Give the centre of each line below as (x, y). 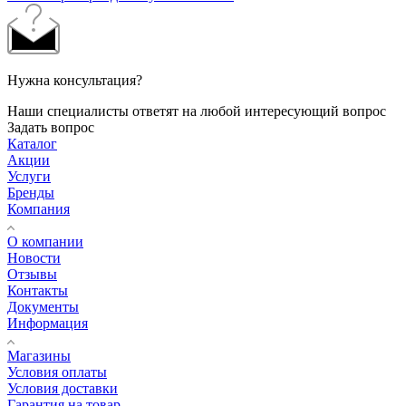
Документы (43, 306)
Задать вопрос (51, 127)
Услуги (29, 176)
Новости (34, 257)
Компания (39, 208)
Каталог (32, 143)
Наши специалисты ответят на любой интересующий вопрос (197, 111)
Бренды (31, 192)
